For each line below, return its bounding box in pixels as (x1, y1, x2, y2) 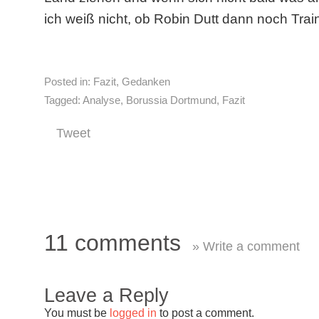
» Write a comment (192, 239, 300, 253)
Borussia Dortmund (126, 94, 216, 106)
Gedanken (122, 75, 170, 88)
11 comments (44, 230, 187, 256)
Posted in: (44, 75, 90, 88)
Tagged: (44, 94, 80, 106)
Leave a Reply (44, 284, 169, 307)
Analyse (83, 94, 120, 106)
